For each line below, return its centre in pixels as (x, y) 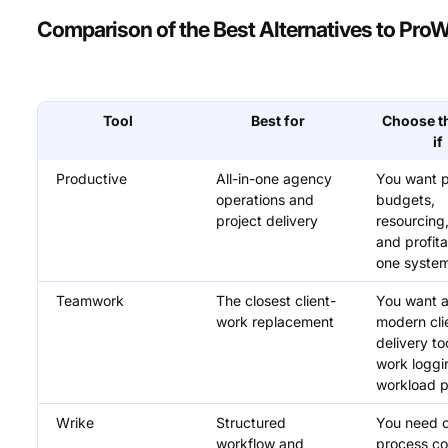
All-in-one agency (274, 179)
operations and (265, 200)
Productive (92, 179)
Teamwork (90, 301)
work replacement (275, 322)
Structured (251, 423)
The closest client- (276, 301)
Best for (278, 121)
